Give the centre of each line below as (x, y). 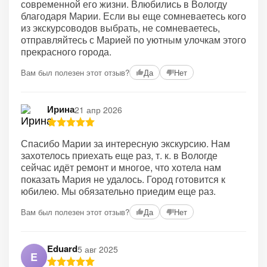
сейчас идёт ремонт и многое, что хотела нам (121, 167)
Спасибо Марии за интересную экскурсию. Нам (125, 143)
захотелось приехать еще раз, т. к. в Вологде (119, 155)
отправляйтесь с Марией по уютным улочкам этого (133, 40)
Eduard (62, 249)
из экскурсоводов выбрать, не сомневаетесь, (120, 28)
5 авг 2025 (98, 249)
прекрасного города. (66, 52)
